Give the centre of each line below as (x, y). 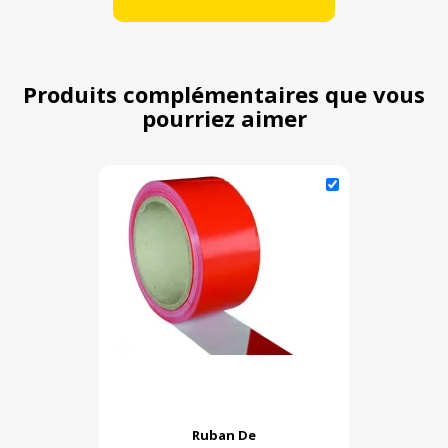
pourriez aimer (224, 118)
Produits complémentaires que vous (224, 94)
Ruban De (224, 435)
